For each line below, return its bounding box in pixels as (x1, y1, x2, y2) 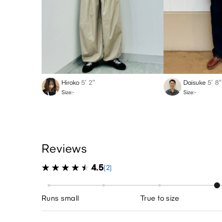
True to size (140, 193, 179, 203)
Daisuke (183, 78, 206, 86)
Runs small (42, 193, 79, 203)
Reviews (42, 141, 87, 156)
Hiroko (61, 78, 79, 86)
